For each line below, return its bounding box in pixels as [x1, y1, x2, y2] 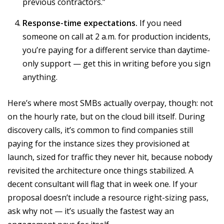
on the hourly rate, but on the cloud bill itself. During [7, 111, 205, 122]
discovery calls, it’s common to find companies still [7, 124, 193, 136]
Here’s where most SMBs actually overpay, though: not [7, 97, 213, 109]
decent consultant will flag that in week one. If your [7, 178, 197, 190]
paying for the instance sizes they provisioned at [7, 138, 189, 149]
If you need [137, 17, 181, 29]
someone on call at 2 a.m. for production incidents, [22, 31, 210, 42]
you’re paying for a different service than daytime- [22, 44, 210, 56]
